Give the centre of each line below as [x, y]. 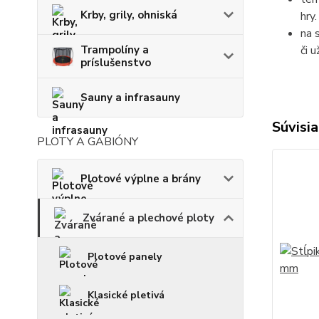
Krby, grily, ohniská [129, 15]
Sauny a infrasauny [130, 98]
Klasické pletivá [126, 296]
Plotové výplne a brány [141, 179]
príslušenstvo [116, 63]
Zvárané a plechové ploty [148, 218]
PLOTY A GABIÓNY [88, 142]
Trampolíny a [115, 50]
